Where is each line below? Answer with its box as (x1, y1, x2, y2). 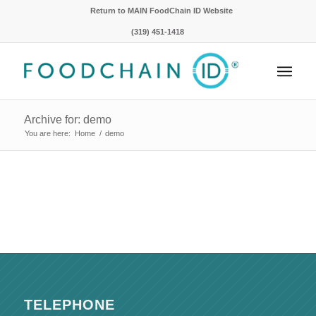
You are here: (24, 129, 71, 138)
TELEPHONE (23, 296, 115, 312)
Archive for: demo (23, 114, 111, 126)
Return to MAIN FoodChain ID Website (90, 6, 233, 15)
